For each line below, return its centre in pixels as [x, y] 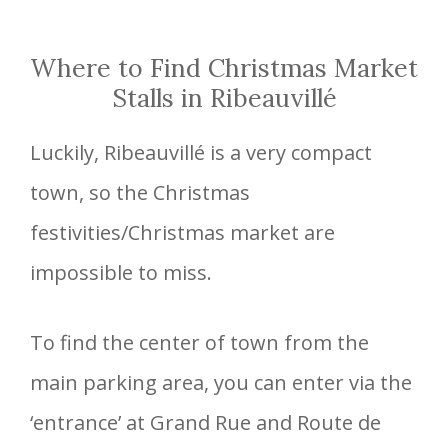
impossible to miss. [121, 272]
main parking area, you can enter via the [221, 382]
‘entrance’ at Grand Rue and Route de [205, 422]
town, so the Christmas [140, 192]
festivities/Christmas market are [182, 232]
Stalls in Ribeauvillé [224, 97]
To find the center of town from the [199, 342]
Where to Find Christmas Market [224, 67]
